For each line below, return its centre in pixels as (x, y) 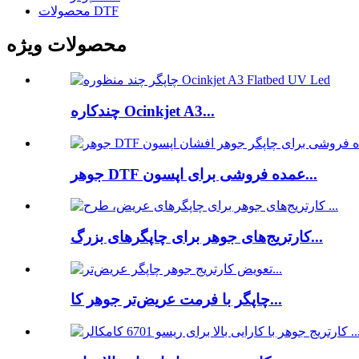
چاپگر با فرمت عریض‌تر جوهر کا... (276, 300)
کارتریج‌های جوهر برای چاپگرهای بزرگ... (317, 236)
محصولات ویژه (67, 45)
